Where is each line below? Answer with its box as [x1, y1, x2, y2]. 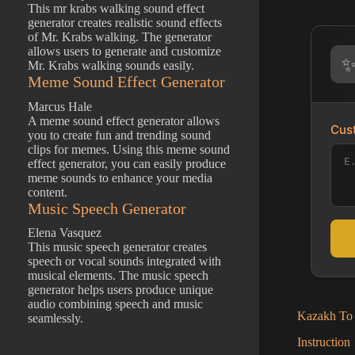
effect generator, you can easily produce [28, 156, 226, 170]
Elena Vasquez [28, 226, 101, 240]
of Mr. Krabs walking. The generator [28, 30, 212, 44]
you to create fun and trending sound [28, 128, 211, 142]
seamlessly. [28, 311, 83, 326]
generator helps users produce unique [28, 283, 213, 297]
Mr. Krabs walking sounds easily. [28, 59, 194, 73]
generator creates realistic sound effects [28, 16, 222, 30]
